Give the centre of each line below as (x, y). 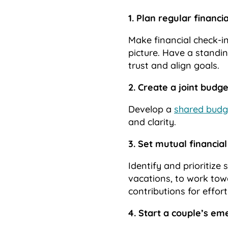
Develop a (151, 109)
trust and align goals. (174, 65)
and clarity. (152, 122)
